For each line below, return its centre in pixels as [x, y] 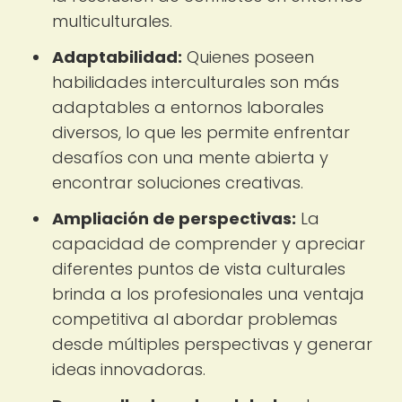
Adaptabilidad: [117, 57]
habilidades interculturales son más [196, 82]
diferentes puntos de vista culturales [199, 269]
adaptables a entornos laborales [188, 107]
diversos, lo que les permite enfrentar [201, 132]
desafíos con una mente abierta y [190, 157]
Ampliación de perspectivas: [174, 218]
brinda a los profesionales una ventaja [208, 294]
